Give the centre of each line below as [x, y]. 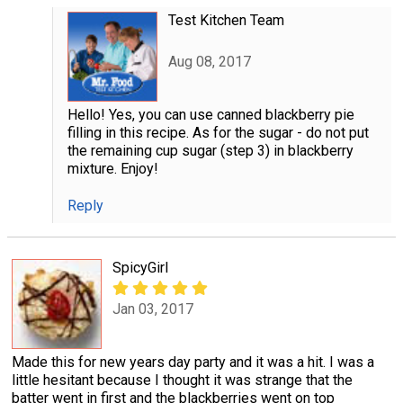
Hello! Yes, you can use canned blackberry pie [210, 114]
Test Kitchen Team [226, 20]
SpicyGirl [140, 267]
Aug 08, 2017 [209, 62]
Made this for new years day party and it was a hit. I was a [193, 362]
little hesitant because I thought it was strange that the [182, 380]
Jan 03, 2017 [153, 309]
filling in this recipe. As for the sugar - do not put [218, 132]
